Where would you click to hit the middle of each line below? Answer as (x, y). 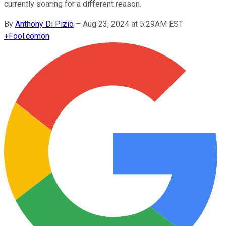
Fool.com (25, 36)
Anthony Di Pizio (44, 24)
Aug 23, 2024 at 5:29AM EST (133, 24)
